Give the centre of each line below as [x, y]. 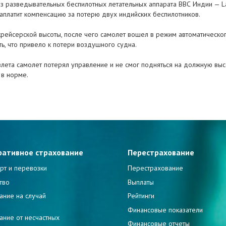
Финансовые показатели [165, 210]
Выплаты [141, 182]
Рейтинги [141, 196]
